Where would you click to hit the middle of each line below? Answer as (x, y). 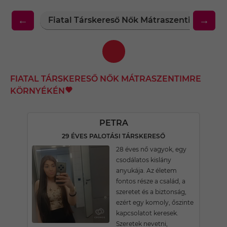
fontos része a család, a (151, 181)
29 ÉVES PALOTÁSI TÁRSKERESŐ (113, 136)
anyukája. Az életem (146, 171)
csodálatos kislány (144, 160)
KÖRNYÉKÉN (37, 91)
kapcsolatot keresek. (147, 213)
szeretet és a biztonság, (151, 192)
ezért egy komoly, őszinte (155, 202)
